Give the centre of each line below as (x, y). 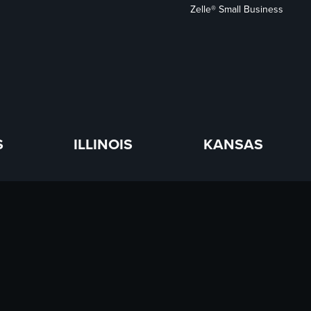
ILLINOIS (103, 144)
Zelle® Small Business (236, 10)
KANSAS (234, 144)
